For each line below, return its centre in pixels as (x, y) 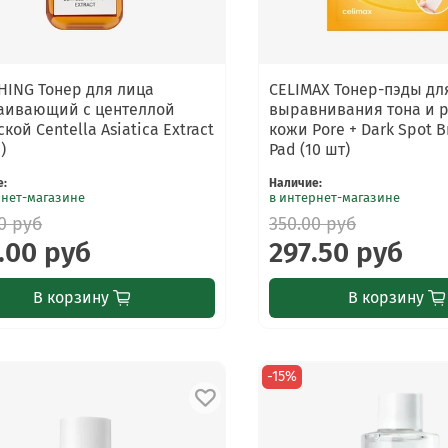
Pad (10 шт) (310, 149)
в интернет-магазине (335, 197)
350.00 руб (313, 223)
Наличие (294, 182)
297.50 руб (336, 252)
